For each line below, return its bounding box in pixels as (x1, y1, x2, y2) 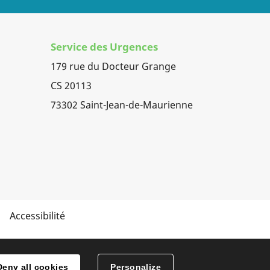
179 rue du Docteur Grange (50, 59, 176, 73)
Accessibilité (9, 209, 65, 222)
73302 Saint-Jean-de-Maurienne (50, 98, 193, 111)
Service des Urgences (50, 39, 158, 54)
